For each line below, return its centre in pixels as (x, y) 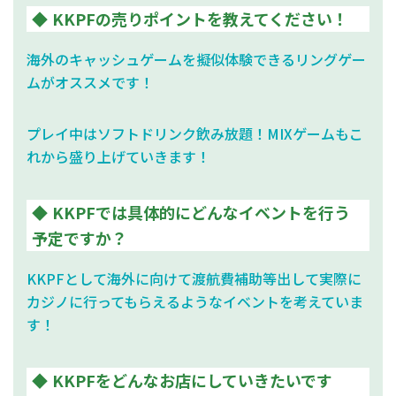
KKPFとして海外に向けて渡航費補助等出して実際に (194, 278)
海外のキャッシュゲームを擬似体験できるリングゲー (196, 59)
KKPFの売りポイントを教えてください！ (200, 18)
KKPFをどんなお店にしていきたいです (192, 380)
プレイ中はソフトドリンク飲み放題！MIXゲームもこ (195, 133)
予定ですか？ (80, 237)
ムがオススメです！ (90, 82)
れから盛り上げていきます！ (118, 156)
